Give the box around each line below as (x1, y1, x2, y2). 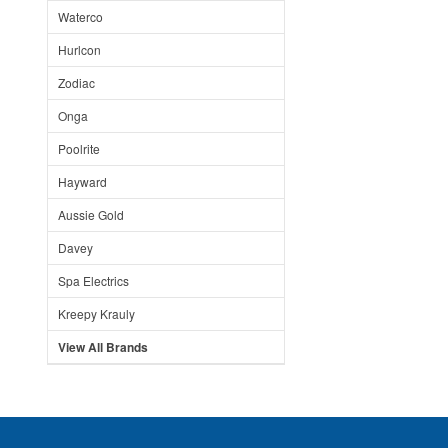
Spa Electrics (58, 272, 129, 289)
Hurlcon (58, 41, 101, 58)
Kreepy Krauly (58, 305, 135, 322)
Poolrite (58, 140, 100, 157)
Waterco (58, 8, 103, 25)
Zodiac (58, 74, 95, 91)
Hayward (58, 173, 107, 190)
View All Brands (58, 338, 148, 356)
